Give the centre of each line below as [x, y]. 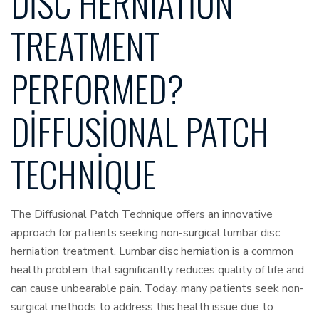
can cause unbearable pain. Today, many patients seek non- [157, 289]
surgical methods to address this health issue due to [142, 307]
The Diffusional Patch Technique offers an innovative [142, 215]
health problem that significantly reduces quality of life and [157, 270]
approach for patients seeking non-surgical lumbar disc [145, 233]
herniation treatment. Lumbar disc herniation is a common [152, 252]
